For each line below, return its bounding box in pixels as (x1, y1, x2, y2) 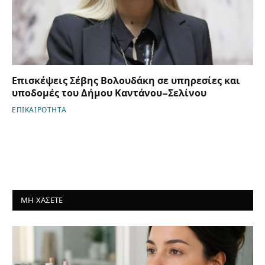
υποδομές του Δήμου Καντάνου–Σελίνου (12, 87, 206, 99)
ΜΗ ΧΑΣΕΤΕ (21, 195, 63, 205)
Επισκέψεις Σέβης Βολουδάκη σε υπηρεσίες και (12, 75, 240, 86)
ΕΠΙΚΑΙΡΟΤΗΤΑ (12, 105, 67, 114)
